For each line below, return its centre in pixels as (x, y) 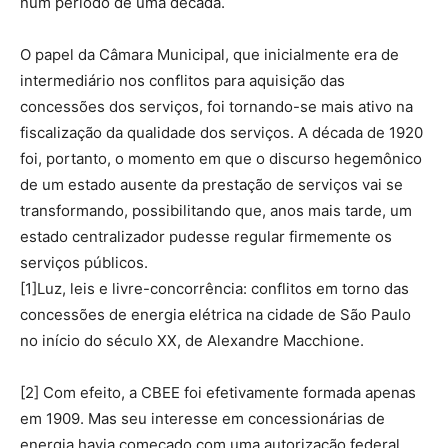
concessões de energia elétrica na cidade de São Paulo (215, 315)
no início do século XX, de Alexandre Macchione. (192, 341)
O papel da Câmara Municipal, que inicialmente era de (209, 55)
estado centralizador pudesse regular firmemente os (206, 237)
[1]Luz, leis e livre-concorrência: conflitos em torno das (214, 289)
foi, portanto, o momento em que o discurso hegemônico (221, 159)
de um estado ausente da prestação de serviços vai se (211, 185)
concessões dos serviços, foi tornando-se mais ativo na (216, 107)
